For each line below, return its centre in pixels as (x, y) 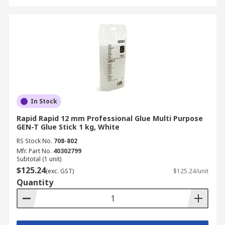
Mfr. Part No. (34, 151)
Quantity (35, 182)
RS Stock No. (34, 141)
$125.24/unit (191, 171)
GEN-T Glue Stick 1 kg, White (68, 127)
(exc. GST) (60, 171)
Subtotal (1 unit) (39, 159)
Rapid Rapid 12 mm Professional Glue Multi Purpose (110, 118)
